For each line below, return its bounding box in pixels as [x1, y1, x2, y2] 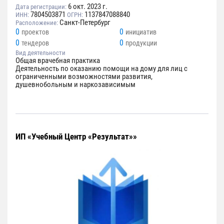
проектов [21, 27, 49, 36]
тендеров [21, 38, 49, 47]
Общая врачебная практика [15, 55, 100, 65]
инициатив [125, 27, 156, 36]
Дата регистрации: [15, 2, 66, 10]
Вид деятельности [15, 48, 65, 56]
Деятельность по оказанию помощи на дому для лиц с [15, 63, 187, 73]
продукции [125, 38, 157, 47]
